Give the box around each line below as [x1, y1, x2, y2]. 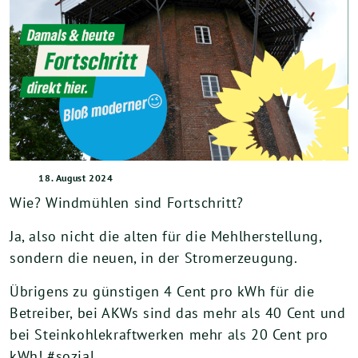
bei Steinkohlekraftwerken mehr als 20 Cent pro [10, 325, 328, 344]
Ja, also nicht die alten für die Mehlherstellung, [10, 227, 322, 245]
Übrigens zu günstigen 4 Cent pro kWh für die [10, 282, 315, 300]
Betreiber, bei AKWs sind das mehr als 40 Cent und [10, 304, 346, 322]
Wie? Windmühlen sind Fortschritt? [10, 193, 244, 212]
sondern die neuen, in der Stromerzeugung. [10, 249, 298, 267]
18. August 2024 [38, 172, 113, 184]
